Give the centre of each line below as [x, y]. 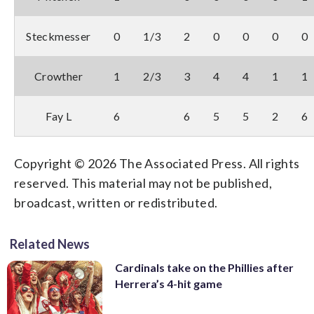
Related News [50, 244]
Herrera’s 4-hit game [169, 283]
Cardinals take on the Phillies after [204, 267]
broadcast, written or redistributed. [116, 202]
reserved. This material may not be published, [143, 183]
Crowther [59, 76]
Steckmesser [59, 36]
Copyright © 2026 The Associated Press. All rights [157, 163]
